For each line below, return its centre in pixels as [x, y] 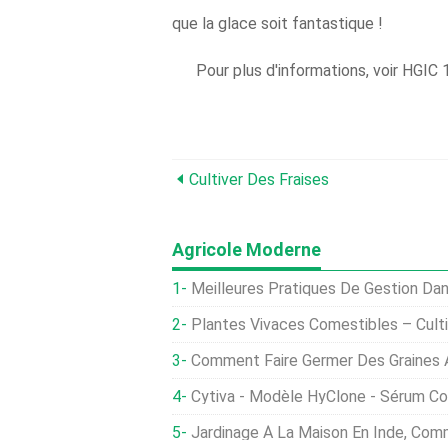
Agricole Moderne [246, 249]
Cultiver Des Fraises [259, 179]
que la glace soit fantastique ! [277, 23]
